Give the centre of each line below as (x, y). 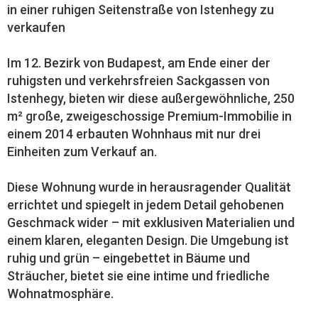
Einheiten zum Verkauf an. (82, 152)
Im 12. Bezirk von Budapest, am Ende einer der (139, 63)
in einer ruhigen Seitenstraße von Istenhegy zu (141, 10)
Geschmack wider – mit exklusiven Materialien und (151, 223)
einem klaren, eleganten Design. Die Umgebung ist (148, 240)
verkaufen (36, 27)
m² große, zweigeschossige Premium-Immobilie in (149, 116)
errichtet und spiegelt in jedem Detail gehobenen (146, 205)
